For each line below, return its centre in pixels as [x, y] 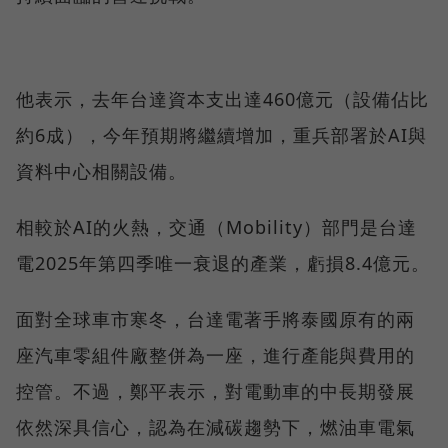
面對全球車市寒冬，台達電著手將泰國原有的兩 [215, 318]
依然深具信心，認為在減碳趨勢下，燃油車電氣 [215, 426]
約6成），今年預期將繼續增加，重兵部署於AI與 [221, 134]
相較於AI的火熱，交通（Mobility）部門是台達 [216, 226]
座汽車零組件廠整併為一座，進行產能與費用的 [215, 354]
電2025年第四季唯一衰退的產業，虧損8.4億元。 [223, 262]
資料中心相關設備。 [101, 170]
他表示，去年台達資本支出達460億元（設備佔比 [222, 98]
